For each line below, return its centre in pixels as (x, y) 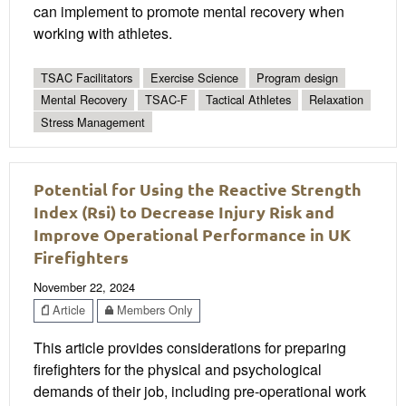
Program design (297, 78)
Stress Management (93, 121)
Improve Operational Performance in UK (192, 235)
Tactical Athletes (248, 100)
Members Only (153, 310)
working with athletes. (103, 34)
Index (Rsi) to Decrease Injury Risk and (184, 212)
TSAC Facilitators (87, 78)
